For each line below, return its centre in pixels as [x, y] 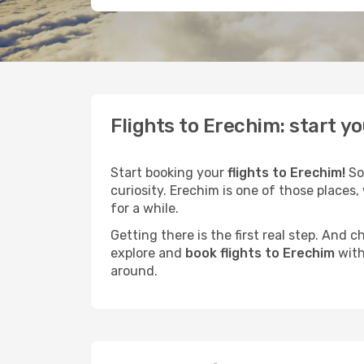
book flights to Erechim [260, 253]
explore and [148, 253]
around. [134, 271]
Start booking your [169, 173]
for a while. [145, 208]
